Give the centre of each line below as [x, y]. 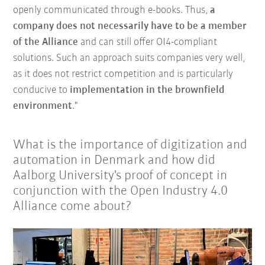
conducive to [42, 91]
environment [43, 106]
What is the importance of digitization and [130, 146]
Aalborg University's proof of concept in [120, 176]
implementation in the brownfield [148, 91]
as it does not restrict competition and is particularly [123, 75]
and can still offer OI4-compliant [149, 43]
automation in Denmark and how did [114, 161]
